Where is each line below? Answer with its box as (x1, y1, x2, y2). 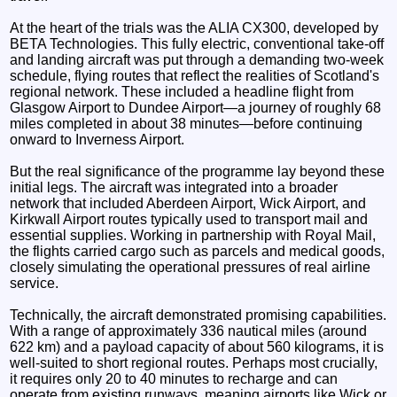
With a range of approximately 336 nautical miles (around (10, 323, 368, 339)
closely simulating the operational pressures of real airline (10, 259, 371, 275)
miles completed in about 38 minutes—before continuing (10, 115, 363, 131)
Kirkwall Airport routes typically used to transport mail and (10, 211, 369, 227)
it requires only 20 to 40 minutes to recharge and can (10, 370, 339, 386)
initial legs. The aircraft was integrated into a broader (10, 179, 339, 195)
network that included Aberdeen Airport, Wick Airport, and (10, 195, 367, 211)
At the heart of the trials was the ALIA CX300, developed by (10, 19, 379, 35)
